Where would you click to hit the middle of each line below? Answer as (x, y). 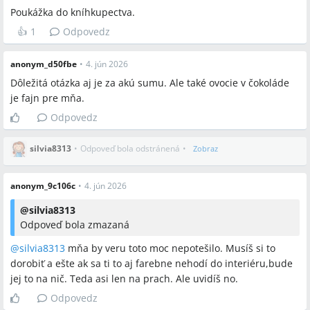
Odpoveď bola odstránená (130, 148)
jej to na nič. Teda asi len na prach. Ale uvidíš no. (124, 279)
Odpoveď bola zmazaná (75, 225)
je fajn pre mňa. (47, 98)
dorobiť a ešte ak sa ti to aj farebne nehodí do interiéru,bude (152, 263)
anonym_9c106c (43, 186)
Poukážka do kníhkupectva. (73, 12)
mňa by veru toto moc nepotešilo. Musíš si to (170, 248)
